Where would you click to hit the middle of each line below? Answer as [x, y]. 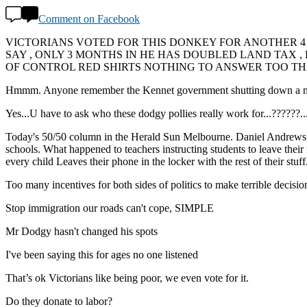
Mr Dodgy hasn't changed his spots [82, 232]
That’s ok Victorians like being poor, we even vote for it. [127, 278]
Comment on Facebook [89, 19]
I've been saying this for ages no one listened [102, 255]
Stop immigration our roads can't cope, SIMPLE [110, 208]
